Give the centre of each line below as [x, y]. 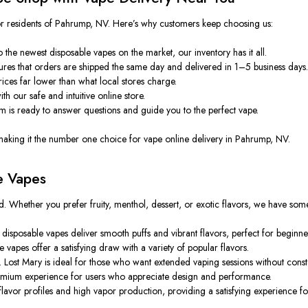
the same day [139, 66]
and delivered [195, 66]
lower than [55, 81]
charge [161, 81]
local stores [122, 81]
